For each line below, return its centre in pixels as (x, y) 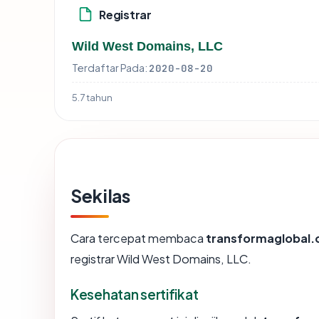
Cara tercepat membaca (138, 239)
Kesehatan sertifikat (135, 294)
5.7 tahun (92, 98)
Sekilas (100, 196)
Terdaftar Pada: (110, 68)
